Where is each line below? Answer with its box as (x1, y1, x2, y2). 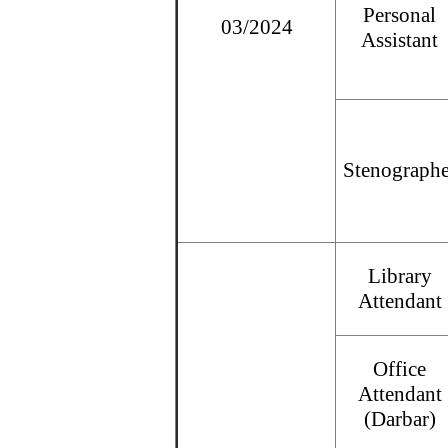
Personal (363, 3, 436, 27)
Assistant (361, 28, 438, 52)
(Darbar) (363, 407, 436, 431)
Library (367, 264, 432, 288)
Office (373, 357, 426, 381)
